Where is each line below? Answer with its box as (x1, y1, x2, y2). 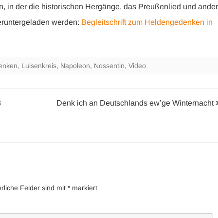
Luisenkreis (21, 62, 56, 70)
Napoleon (60, 62, 90, 70)
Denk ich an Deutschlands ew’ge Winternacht (56, 99, 216, 107)
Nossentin (94, 62, 125, 70)
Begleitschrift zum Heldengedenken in (81, 18, 213, 26)
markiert (70, 184, 97, 192)
